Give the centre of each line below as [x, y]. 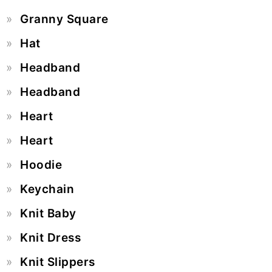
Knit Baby [48, 213]
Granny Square [64, 19]
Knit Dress [50, 237]
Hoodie [41, 165]
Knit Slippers [58, 262]
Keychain [47, 189]
